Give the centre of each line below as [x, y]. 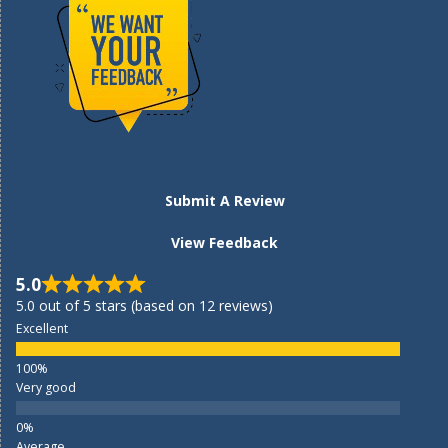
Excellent [42, 328]
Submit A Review [224, 200]
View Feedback [224, 242]
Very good [46, 387]
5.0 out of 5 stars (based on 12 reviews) [144, 305]
